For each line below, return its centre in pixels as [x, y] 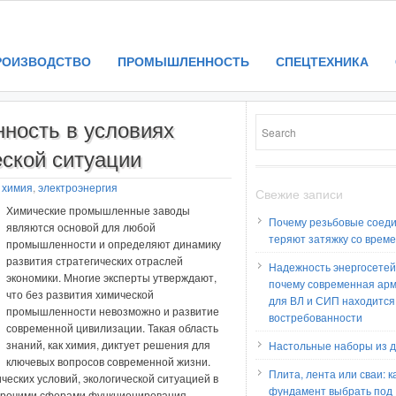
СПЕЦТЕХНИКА [322, 61]
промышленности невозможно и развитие [113, 311]
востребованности [316, 317]
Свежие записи [299, 194]
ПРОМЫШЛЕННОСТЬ [183, 61]
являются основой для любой [81, 227]
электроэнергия [78, 187]
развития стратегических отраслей [95, 260]
